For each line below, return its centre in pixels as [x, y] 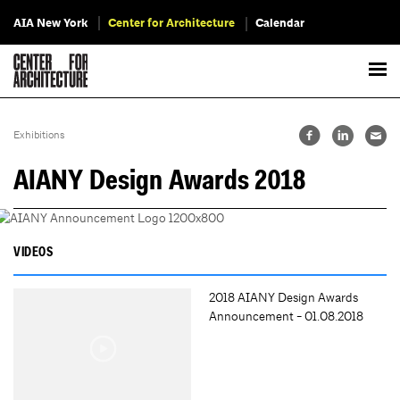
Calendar [280, 23]
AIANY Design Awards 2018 [159, 182]
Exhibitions [39, 135]
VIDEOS [33, 253]
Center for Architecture [171, 23]
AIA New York [50, 23]
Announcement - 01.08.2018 [286, 317]
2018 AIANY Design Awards [283, 298]
